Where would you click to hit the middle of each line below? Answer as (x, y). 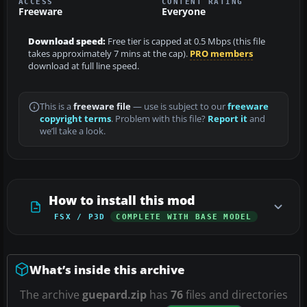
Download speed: (67, 41)
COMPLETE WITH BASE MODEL (184, 216)
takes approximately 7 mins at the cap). (109, 53)
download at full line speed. (84, 66)
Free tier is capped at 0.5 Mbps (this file (185, 41)
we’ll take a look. (73, 131)
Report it (228, 119)
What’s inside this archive (107, 269)
